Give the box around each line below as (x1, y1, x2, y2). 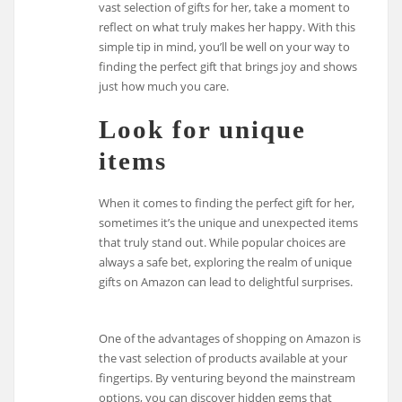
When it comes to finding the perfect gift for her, (99, 195, 355, 212)
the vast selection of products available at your (99, 349, 348, 366)
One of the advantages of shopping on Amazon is (99, 329, 362, 346)
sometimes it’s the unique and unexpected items (99, 214, 359, 232)
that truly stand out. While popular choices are (99, 234, 346, 251)
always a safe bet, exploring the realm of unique (99, 254, 353, 271)
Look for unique (99, 115, 307, 144)
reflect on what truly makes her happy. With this (99, 18, 356, 35)
